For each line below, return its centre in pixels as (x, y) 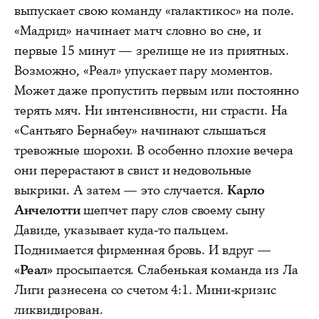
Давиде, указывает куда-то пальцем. (121, 230)
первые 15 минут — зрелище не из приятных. (152, 51)
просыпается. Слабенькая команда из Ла (175, 270)
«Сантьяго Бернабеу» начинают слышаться (140, 130)
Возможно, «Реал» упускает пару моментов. (143, 70)
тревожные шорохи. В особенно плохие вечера (154, 150)
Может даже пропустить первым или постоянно (157, 90)
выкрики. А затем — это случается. (121, 190)
